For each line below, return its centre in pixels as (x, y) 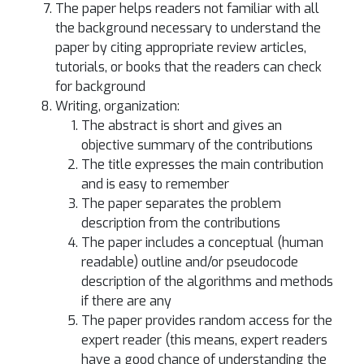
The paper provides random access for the (207, 321)
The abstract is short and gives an (182, 126)
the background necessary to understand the (188, 28)
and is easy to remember (155, 184)
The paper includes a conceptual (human (202, 243)
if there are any (126, 301)
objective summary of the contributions (197, 145)
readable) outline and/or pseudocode (190, 262)
